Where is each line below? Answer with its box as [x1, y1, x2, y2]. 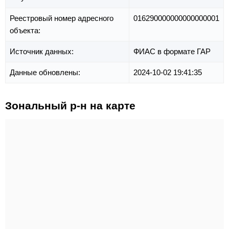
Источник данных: [10, 47, 76, 56]
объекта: [10, 26, 42, 35]
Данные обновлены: [10, 68, 82, 77]
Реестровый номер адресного [10, 14, 113, 23]
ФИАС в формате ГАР [133, 47, 211, 56]
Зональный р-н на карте [5, 100, 135, 112]
